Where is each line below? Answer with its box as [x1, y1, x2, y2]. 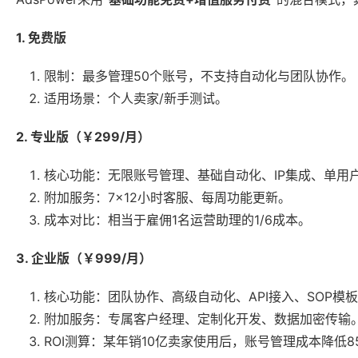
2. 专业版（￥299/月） [16, 129, 150, 145]
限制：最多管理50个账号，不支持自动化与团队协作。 [44, 68, 354, 85]
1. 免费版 [16, 30, 66, 46]
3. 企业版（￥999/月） [16, 250, 152, 267]
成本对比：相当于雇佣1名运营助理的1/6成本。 [44, 212, 311, 229]
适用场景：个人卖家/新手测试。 [44, 90, 228, 107]
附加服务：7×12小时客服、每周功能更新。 [44, 189, 291, 206]
